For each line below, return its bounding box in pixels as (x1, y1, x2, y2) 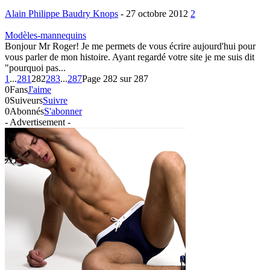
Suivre (43, 95, 67, 106)
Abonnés (10, 106, 44, 117)
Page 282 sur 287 (82, 74, 148, 84)
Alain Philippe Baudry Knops (5, 8, 118, 19)
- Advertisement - (5, 117, 71, 128)
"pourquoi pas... (5, 63, 66, 74)
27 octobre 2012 (126, 8, 188, 19)
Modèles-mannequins (5, 30, 86, 41)
